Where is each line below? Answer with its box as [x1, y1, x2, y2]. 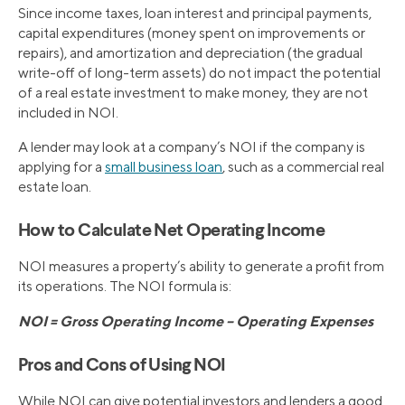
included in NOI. [18, 103, 118, 121]
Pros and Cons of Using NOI [18, 356, 226, 375]
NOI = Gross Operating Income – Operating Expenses [18, 311, 373, 330]
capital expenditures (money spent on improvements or [18, 24, 365, 42]
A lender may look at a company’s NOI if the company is [18, 137, 365, 155]
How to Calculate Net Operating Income [18, 221, 325, 240]
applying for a [18, 157, 105, 175]
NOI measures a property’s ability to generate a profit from [18, 257, 384, 275]
